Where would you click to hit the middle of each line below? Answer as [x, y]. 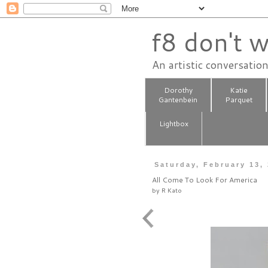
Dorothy [178, 90]
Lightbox [174, 124]
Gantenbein [178, 100]
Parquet [239, 100]
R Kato [172, 190]
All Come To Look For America [205, 180]
